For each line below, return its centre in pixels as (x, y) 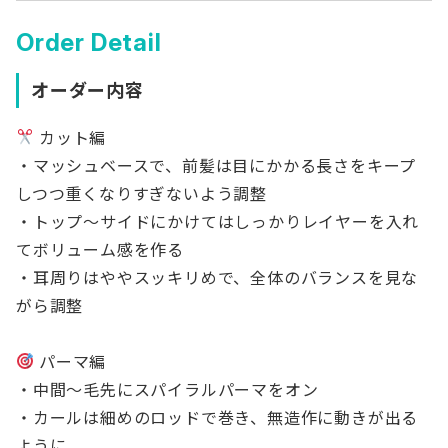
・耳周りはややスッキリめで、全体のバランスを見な (217, 277)
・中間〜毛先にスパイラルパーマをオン (167, 389)
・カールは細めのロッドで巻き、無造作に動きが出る (217, 417)
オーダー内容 (87, 90)
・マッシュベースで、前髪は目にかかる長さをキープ (216, 165)
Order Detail (89, 42)
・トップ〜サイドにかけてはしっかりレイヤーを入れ (218, 221)
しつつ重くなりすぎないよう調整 (141, 193)
